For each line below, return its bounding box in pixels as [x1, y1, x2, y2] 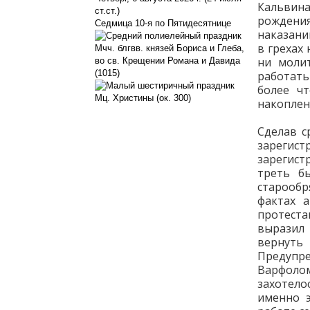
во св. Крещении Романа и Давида [95, 55, 240, 66]
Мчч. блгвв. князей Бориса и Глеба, [95, 43, 244, 53]
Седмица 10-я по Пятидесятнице [95, 18, 231, 28]
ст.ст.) [95, 6, 120, 16]
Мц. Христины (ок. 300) [95, 93, 191, 103]
